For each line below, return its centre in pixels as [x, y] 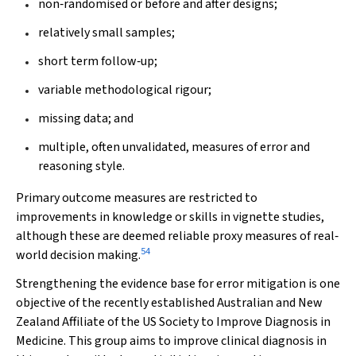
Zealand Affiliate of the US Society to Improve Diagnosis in [173, 322]
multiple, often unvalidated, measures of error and [174, 147]
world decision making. [78, 255]
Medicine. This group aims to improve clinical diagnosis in [171, 341]
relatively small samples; [106, 33]
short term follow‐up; [98, 61]
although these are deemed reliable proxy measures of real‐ [177, 236]
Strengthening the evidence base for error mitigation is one [178, 284]
